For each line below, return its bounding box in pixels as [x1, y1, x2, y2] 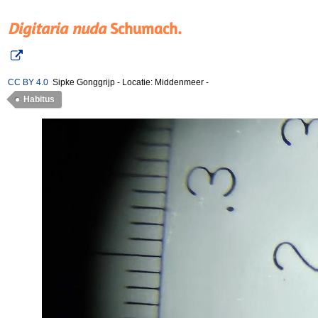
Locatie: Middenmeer [122, 77, 206, 87]
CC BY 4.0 [8, 77, 48, 87]
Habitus [23, 94, 55, 104]
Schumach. [106, 19, 182, 38]
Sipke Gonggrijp [48, 77, 115, 87]
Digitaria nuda [8, 19, 106, 38]
